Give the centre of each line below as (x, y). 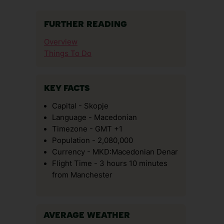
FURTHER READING (85, 25)
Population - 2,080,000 (92, 140)
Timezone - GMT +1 (87, 129)
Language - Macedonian (94, 117)
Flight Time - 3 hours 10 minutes (110, 163)
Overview (61, 42)
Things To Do (68, 53)
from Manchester (82, 175)
